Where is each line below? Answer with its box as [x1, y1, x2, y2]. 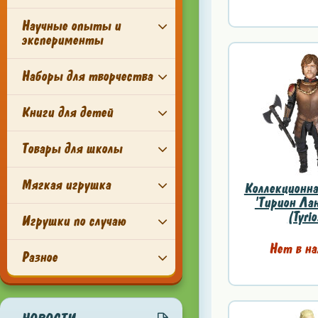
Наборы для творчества [21, 67, 153, 85]
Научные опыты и [21, 17, 121, 35]
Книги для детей [21, 104, 113, 121]
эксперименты [21, 31, 103, 49]
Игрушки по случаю [21, 212, 126, 230]
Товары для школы [21, 140, 122, 158]
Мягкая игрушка [21, 176, 111, 194]
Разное [21, 248, 57, 266]
